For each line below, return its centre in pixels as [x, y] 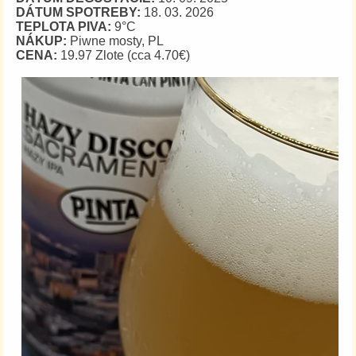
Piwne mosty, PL [115, 41]
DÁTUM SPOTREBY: [78, 12]
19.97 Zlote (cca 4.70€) [124, 55]
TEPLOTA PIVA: [64, 27]
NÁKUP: [41, 41]
